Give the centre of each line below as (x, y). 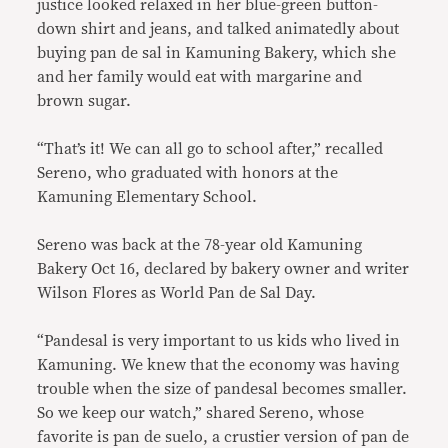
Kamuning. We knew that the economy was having (218, 365)
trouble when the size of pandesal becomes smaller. (222, 389)
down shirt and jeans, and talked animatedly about (218, 29)
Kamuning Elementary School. (147, 197)
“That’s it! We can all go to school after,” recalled (210, 149)
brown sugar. (84, 101)
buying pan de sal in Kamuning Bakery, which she (217, 53)
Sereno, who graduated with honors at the (188, 173)
